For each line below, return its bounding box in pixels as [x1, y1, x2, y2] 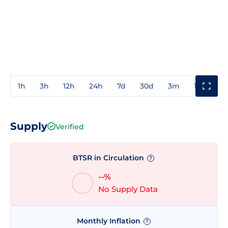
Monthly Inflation [76, 216, 142, 226]
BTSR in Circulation [73, 153, 146, 162]
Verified [55, 122, 84, 131]
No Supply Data [98, 184, 158, 194]
